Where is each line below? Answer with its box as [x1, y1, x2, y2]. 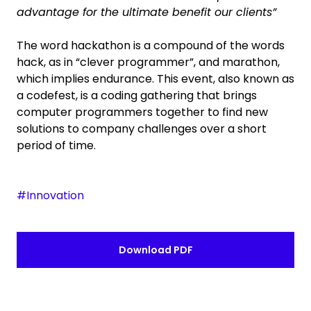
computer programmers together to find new [17, 103, 268, 120]
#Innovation [17, 187, 84, 203]
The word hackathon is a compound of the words [17, 37, 285, 53]
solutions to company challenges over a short [17, 120, 267, 137]
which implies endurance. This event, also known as [17, 70, 294, 87]
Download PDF [118, 242, 193, 257]
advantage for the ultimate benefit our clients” [17, 3, 276, 20]
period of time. [17, 137, 96, 153]
